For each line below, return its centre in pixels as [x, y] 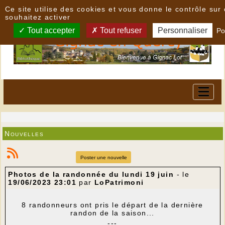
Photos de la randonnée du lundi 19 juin [91, 175]
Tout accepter [50, 30]
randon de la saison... [113, 213]
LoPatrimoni [119, 183]
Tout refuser [120, 30]
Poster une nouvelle [103, 157]
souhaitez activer [38, 17]
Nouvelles [24, 133]
